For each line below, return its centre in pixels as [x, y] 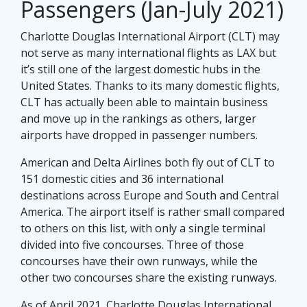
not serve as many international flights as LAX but [148, 53]
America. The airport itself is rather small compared [152, 212]
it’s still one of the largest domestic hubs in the [140, 70]
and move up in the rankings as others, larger [138, 119]
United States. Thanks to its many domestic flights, [150, 86]
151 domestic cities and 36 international [122, 179]
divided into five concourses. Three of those [132, 245]
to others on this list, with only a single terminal [143, 229]
